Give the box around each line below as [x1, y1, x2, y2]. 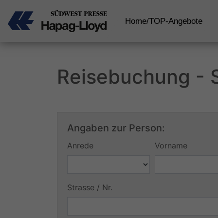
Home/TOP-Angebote [125, 16, 203, 26]
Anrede [67, 141, 93, 150]
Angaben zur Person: [67, 122, 165, 134]
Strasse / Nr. [67, 182, 112, 192]
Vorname [154, 141, 187, 150]
